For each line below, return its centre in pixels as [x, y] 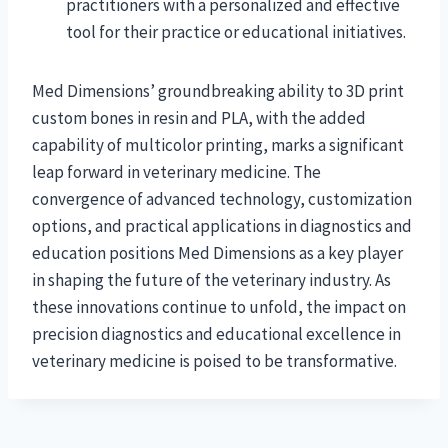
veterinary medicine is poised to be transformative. [214, 360]
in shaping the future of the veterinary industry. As [211, 279]
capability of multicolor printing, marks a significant [218, 144]
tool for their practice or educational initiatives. [236, 31]
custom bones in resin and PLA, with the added [199, 117]
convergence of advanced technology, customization [222, 198]
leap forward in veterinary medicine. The [176, 171]
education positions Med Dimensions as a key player [217, 252]
